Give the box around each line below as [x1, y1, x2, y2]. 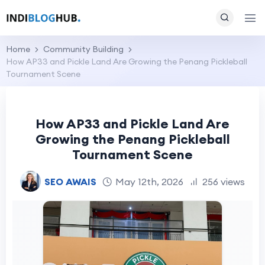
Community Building [43, 44, 124, 54]
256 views [202, 175, 245, 188]
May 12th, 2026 [115, 175, 183, 188]
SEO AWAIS [44, 175, 96, 188]
